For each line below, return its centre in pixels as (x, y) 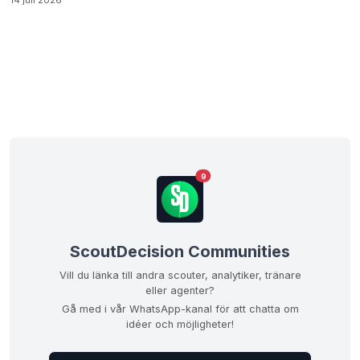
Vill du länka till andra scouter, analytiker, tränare (180, 275)
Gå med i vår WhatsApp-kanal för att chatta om (180, 309)
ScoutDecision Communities (180, 252)
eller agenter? (180, 290)
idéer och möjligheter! (180, 324)
